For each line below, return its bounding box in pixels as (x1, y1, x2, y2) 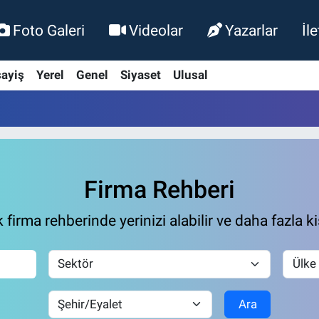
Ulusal (172, 68, 208, 83)
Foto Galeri (12, 21, 85, 39)
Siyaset (120, 68, 161, 83)
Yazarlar (225, 21, 278, 39)
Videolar (129, 21, 184, 39)
